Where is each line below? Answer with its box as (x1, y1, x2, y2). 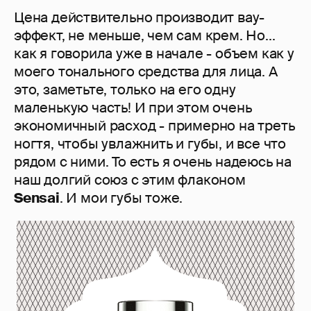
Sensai (14, 189, 60, 208)
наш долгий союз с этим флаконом (14, 171, 246, 190)
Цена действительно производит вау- (14, 8, 265, 27)
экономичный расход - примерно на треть (14, 117, 295, 135)
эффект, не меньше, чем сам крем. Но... (14, 26, 276, 45)
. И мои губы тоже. (59, 189, 183, 208)
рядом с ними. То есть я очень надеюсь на (14, 153, 292, 171)
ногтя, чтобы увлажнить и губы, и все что (14, 135, 286, 153)
